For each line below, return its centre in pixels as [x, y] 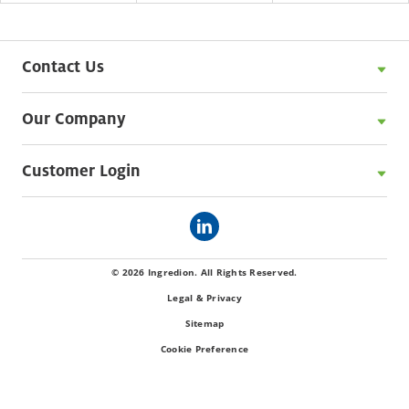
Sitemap [204, 324]
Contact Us [63, 67]
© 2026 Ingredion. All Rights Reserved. [204, 273]
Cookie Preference [204, 349]
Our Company [74, 119]
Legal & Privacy [204, 298]
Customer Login [81, 171]
